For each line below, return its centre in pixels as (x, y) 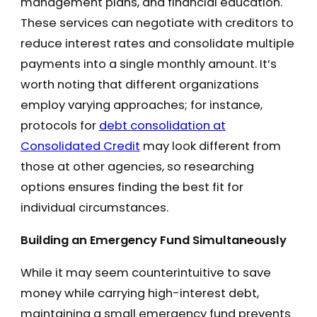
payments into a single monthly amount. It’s (148, 64)
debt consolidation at (162, 126)
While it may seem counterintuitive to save (145, 272)
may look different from (210, 146)
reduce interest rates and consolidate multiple (157, 44)
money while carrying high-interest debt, (139, 293)
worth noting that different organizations (139, 85)
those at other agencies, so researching (137, 167)
